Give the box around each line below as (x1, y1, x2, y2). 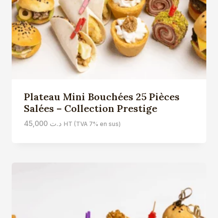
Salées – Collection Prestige (23, 102, 157, 114)
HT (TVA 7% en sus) (63, 121, 121, 127)
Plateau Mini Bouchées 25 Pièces (23, 91, 180, 103)
